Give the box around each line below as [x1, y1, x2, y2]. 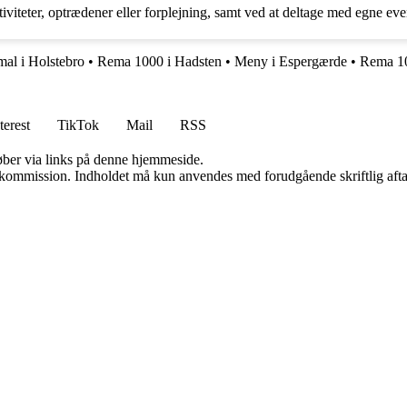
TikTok [57, 117, 99, 134]
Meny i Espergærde [234, 54, 347, 70]
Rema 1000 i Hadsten [97, 54, 222, 70]
